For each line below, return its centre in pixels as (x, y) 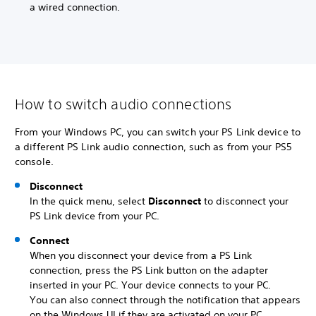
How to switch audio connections (123, 104)
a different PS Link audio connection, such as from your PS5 (153, 147)
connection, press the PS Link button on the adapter (149, 270)
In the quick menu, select (89, 201)
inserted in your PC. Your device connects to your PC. (150, 285)
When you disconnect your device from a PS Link (141, 255)
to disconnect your (246, 201)
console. (34, 162)
